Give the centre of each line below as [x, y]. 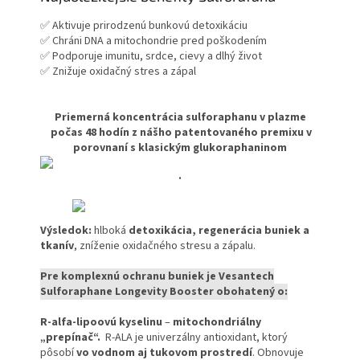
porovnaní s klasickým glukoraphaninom [180, 148]
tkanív [57, 246]
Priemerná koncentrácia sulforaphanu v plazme [180, 118]
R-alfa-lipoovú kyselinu [101, 323]
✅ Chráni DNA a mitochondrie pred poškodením [156, 41]
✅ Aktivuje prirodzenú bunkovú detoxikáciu [146, 26]
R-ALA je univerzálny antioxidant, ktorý [196, 338]
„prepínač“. [73, 338]
